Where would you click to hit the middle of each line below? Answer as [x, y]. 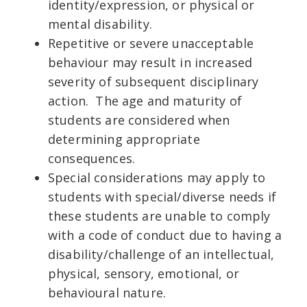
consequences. [92, 158]
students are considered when [139, 120]
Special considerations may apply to [157, 177]
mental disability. [102, 24]
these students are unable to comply [159, 216]
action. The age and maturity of [145, 100]
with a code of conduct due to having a [165, 235]
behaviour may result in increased [150, 62]
